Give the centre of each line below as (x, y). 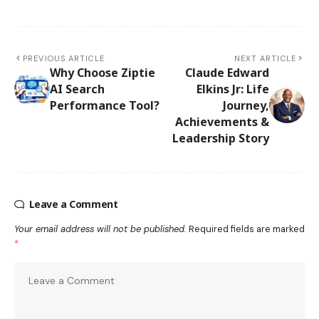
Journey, (246, 105)
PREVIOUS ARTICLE (64, 58)
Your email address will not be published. (100, 229)
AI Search (77, 89)
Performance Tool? (105, 105)
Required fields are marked (247, 229)
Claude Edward (227, 72)
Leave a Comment (73, 204)
